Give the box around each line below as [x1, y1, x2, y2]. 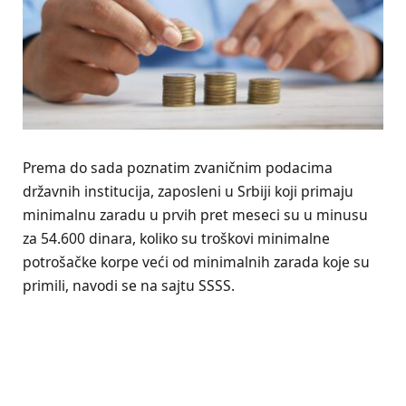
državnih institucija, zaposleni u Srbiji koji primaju [23, 181, 353, 202]
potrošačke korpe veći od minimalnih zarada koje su [23, 252, 370, 273]
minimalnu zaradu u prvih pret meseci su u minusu [23, 205, 368, 226]
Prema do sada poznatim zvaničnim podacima [23, 158, 333, 179]
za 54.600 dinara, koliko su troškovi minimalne [23, 228, 330, 249]
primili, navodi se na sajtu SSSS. [23, 275, 235, 296]
